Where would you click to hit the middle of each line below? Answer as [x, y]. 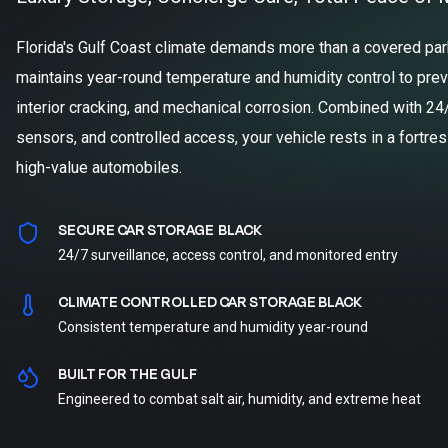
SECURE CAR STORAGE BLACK [160, 230]
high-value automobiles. [99, 167]
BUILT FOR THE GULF [127, 374]
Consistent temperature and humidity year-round [213, 327]
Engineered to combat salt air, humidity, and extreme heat [239, 399]
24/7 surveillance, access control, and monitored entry [228, 255]
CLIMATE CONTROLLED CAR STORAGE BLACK [210, 302]
